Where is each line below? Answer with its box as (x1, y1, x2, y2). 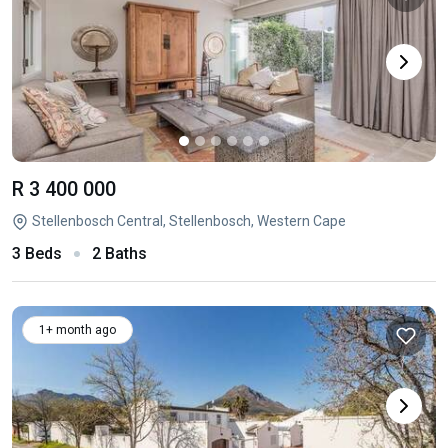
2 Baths (92, 244, 147, 263)
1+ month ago (39, 323, 116, 337)
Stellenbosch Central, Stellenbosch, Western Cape (32, 213, 346, 229)
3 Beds (12, 244, 62, 263)
